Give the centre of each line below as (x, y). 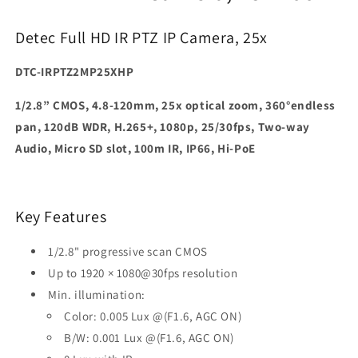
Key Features (61, 217)
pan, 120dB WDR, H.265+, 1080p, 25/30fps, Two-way (163, 127)
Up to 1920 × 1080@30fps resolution (143, 272)
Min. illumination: (97, 294)
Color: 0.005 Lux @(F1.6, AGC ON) (153, 316)
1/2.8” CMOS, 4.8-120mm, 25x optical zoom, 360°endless (175, 105)
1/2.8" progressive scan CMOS (128, 251)
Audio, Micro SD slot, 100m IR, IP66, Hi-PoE (135, 149)
